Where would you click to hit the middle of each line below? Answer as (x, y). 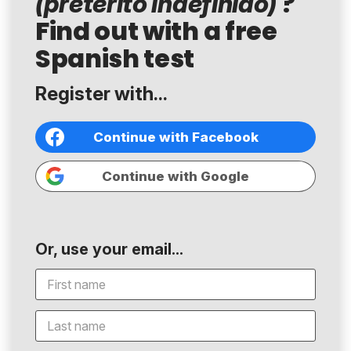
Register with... (101, 94)
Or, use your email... (109, 249)
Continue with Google (175, 176)
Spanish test (115, 59)
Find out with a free (156, 31)
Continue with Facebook (175, 137)
